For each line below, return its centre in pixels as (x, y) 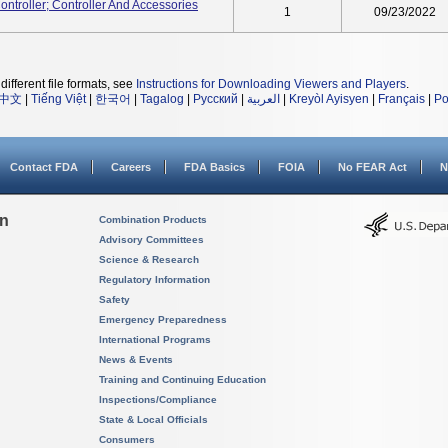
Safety (114, 299)
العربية (263, 99)
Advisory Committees (151, 239)
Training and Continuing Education (182, 379)
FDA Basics (214, 167)
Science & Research (149, 259)
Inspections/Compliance (158, 399)
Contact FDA (44, 167)
